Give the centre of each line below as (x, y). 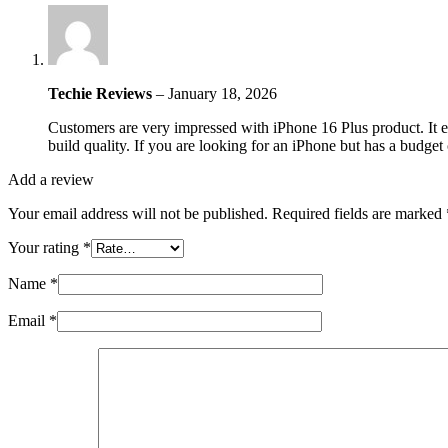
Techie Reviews (102, 94)
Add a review (51, 180)
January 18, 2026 (222, 94)
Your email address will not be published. (138, 214)
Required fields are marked (359, 214)
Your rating (45, 248)
